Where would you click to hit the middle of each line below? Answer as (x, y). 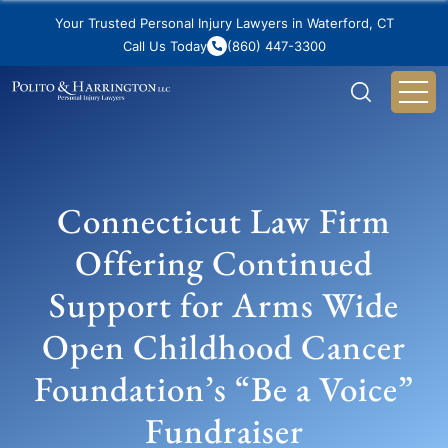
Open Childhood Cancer (224, 346)
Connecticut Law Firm (224, 220)
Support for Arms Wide (224, 304)
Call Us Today (164, 45)
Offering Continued (224, 262)
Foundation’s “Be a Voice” (224, 388)
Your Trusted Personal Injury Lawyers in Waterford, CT (224, 23)
